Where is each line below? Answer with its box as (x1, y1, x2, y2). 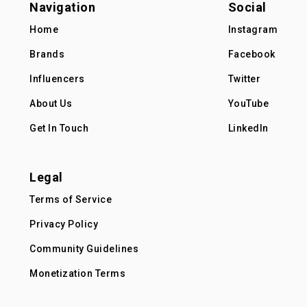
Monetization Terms (29, 267, 125, 279)
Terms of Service (29, 193, 112, 205)
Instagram (228, 23, 278, 35)
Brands (29, 48, 64, 60)
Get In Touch (29, 122, 88, 134)
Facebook (228, 48, 275, 60)
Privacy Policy (29, 218, 98, 230)
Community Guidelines (29, 243, 138, 254)
